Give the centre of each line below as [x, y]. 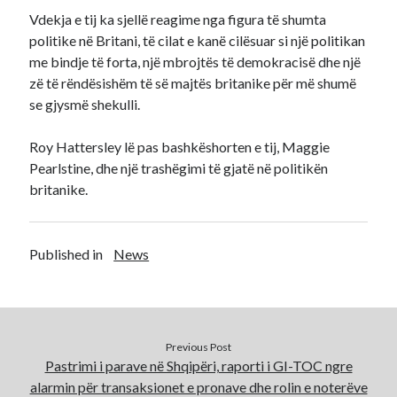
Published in [66, 254]
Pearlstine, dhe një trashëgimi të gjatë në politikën [179, 168]
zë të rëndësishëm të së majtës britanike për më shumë [193, 83]
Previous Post [198, 347]
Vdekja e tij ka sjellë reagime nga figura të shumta [178, 19]
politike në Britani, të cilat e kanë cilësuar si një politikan [198, 40]
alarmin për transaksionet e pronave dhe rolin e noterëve [198, 387]
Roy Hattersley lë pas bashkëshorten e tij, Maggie [180, 147]
